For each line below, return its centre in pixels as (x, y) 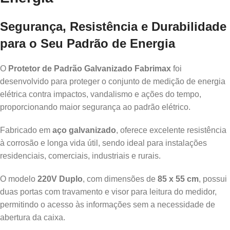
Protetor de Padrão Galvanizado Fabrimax (90, 68)
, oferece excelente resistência (171, 130)
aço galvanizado (84, 130)
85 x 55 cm (178, 179)
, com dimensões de (120, 179)
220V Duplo (60, 179)
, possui (213, 179)
